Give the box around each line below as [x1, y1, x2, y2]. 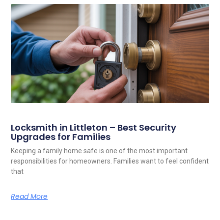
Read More [11, 192, 48, 202]
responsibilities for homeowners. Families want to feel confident [11, 157, 209, 165]
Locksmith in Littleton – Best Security [11, 121, 177, 134]
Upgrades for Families [11, 131, 111, 143]
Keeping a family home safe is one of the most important [11, 147, 188, 155]
